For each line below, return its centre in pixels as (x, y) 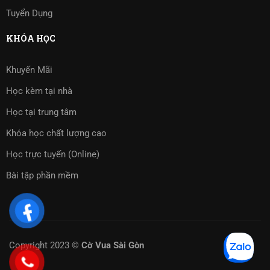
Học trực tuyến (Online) (53, 154)
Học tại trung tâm (41, 112)
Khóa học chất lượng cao (56, 133)
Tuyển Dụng (29, 13)
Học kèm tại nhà (39, 91)
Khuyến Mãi (29, 70)
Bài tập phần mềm (42, 175)
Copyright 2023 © (45, 245)
